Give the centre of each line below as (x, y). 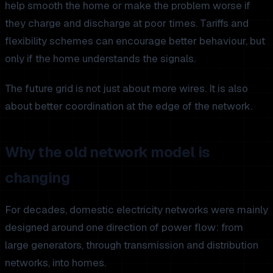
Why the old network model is (108, 152)
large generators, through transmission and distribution (132, 245)
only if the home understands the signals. (100, 58)
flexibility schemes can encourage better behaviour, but (135, 41)
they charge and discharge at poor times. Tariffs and (127, 23)
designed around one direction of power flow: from (124, 227)
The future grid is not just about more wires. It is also (126, 88)
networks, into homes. (55, 262)
